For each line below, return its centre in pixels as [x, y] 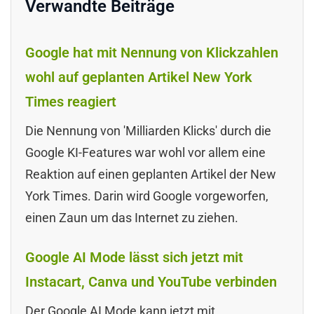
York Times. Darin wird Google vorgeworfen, [147, 196]
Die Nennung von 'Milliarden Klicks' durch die [148, 130]
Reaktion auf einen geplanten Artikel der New [151, 174]
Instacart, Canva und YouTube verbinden [151, 281]
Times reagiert [71, 101]
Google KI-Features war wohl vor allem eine [145, 152]
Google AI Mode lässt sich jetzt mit [134, 257]
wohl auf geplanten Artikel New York [139, 77]
